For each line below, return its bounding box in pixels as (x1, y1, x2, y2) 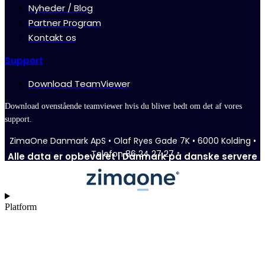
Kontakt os (28, 31, 76, 44)
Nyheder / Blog (28, 2, 93, 15)
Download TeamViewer (28, 77, 130, 91)
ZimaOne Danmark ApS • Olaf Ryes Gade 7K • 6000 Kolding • (9, 135, 256, 147)
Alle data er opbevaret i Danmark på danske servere (8, 150, 257, 163)
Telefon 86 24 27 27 (91, 148, 174, 160)
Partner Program (28, 17, 101, 30)
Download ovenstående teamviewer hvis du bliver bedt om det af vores (5, 102, 242, 111)
